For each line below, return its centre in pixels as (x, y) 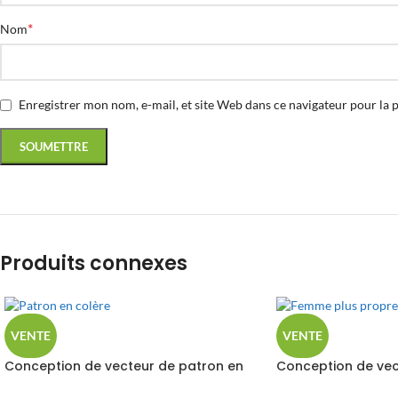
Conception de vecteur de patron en (124, 366)
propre (298, 383)
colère (25, 383)
